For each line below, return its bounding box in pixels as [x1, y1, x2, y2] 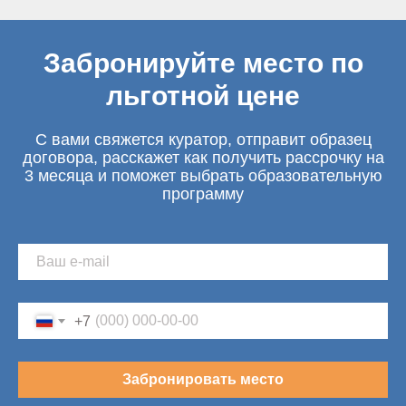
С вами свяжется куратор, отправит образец [34, 130, 372, 149]
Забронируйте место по [43, 48, 363, 78]
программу [162, 185, 244, 203]
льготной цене [106, 81, 300, 111]
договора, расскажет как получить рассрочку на [22, 149, 384, 167]
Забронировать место [122, 372, 284, 387]
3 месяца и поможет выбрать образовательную [24, 167, 382, 185]
